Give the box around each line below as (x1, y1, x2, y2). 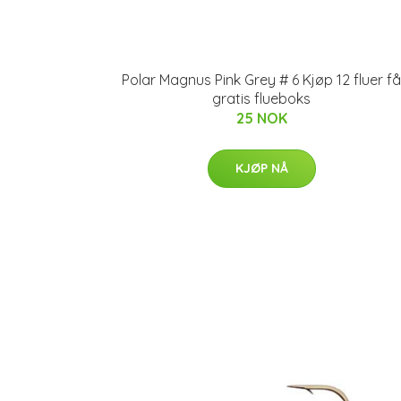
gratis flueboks (212, 90, 311, 107)
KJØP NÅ (235, 160, 288, 176)
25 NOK (235, 109, 287, 127)
